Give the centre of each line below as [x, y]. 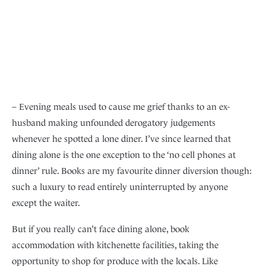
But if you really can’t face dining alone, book [101, 229]
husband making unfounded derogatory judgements [114, 123]
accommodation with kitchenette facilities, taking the [115, 245]
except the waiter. [46, 203]
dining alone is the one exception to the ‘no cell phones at [124, 155]
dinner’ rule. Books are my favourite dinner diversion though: [132, 171]
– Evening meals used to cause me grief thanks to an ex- [121, 107]
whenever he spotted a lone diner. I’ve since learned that [121, 139]
